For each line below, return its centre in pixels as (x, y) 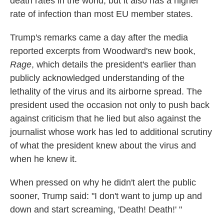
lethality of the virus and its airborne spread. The (106, 91)
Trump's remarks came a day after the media (99, 37)
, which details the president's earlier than (114, 64)
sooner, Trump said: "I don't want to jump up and (106, 196)
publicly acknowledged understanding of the (97, 78)
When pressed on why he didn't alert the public (103, 182)
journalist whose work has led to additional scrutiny (111, 132)
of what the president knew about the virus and (103, 145)
